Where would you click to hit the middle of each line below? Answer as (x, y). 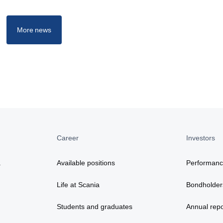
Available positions (86, 163)
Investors (200, 138)
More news (34, 30)
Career (68, 138)
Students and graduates (95, 207)
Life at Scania (78, 185)
